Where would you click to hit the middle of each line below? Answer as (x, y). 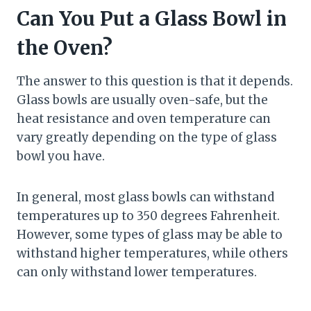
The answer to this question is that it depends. (155, 82)
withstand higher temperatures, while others (152, 254)
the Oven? (65, 48)
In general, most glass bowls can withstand (145, 197)
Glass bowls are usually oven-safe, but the (142, 100)
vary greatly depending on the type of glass (147, 138)
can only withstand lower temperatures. (137, 272)
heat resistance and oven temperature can (144, 119)
